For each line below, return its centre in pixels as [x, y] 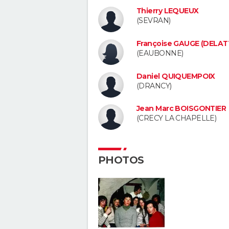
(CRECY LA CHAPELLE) [177, 118]
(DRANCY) [154, 86]
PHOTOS [121, 160]
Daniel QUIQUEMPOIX [176, 76]
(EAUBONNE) [160, 53]
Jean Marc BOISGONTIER [181, 109]
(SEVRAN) [154, 20]
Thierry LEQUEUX [168, 11]
